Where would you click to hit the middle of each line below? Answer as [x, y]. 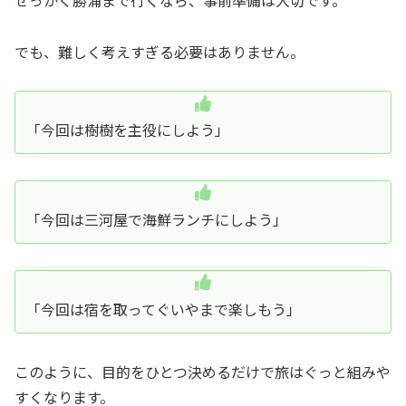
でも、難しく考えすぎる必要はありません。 [159, 52]
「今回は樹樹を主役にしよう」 [128, 129]
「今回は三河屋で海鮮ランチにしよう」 [157, 219]
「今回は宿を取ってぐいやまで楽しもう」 [164, 309]
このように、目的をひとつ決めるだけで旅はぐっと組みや [203, 372]
